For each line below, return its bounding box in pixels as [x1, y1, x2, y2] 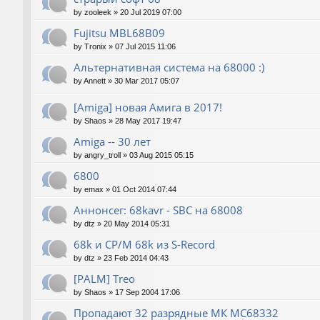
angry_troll [84, 151, 121, 160]
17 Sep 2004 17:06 [115, 288, 180, 297]
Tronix [84, 41, 106, 51]
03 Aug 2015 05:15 [129, 151, 194, 160]
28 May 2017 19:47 [115, 116, 181, 126]
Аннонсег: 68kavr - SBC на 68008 [74, 203, 243, 218]
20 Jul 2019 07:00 [120, 7, 181, 16]
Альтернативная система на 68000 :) [74, 59, 264, 74]
